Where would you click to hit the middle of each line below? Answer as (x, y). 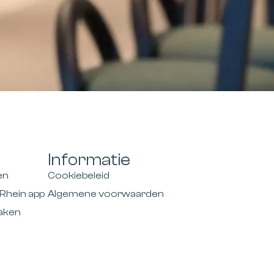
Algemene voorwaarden (106, 194)
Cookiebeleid (79, 176)
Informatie (89, 160)
